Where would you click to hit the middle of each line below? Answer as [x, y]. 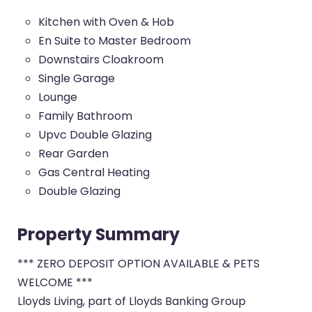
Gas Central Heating [94, 173]
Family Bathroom [86, 116]
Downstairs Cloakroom [101, 60]
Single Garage [77, 79]
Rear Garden [74, 154]
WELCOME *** [55, 282]
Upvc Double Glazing [95, 135]
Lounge [58, 97]
